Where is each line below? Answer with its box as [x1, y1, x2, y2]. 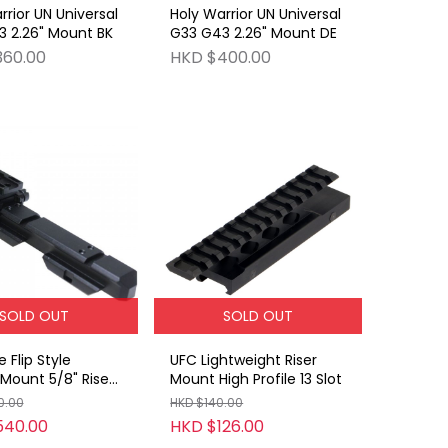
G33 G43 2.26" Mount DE [170, 23, 338, 44]
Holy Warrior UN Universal [170, 4, 342, 25]
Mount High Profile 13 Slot [170, 368, 343, 389]
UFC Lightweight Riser [170, 349, 318, 370]
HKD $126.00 [170, 414, 265, 438]
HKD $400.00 [170, 46, 272, 70]
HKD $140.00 [170, 393, 244, 411]
